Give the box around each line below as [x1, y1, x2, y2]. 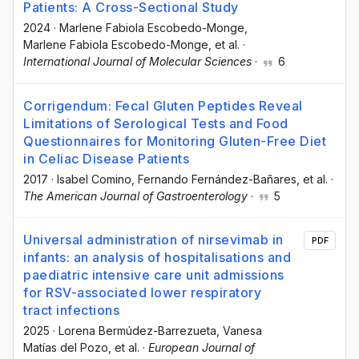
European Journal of [148, 340, 255, 354]
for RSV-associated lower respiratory [23, 284, 261, 301]
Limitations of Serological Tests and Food [23, 115, 288, 131]
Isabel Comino [57, 171, 131, 186]
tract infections [23, 301, 119, 318]
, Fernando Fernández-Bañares [131, 171, 296, 186]
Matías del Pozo [23, 340, 108, 354]
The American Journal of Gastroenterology [23, 188, 248, 203]
